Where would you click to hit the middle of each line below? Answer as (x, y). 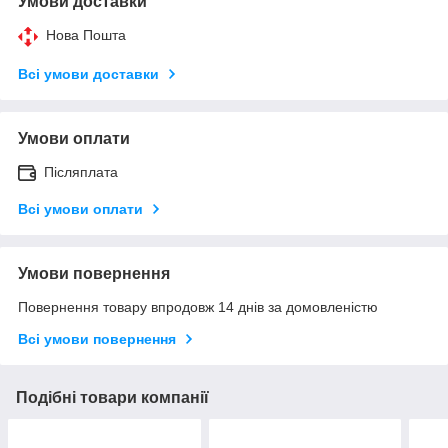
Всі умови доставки (88, 73)
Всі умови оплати (80, 208)
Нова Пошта (86, 34)
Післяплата (81, 171)
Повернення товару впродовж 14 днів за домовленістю (198, 306)
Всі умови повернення (97, 338)
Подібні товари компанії (112, 397)
